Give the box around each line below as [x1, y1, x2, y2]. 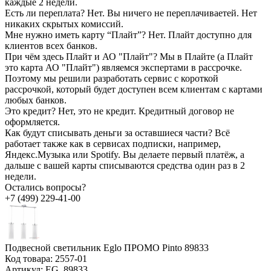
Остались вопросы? [5, 181, 86, 192]
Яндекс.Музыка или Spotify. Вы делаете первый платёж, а [5, 149, 244, 160]
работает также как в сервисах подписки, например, [5, 138, 221, 149]
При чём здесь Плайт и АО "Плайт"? [5, 51, 160, 62]
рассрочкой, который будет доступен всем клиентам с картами [5, 83, 263, 94]
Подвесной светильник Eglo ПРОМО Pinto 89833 [5, 242, 209, 253]
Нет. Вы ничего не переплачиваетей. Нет [87, 7, 257, 18]
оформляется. [5, 116, 60, 127]
